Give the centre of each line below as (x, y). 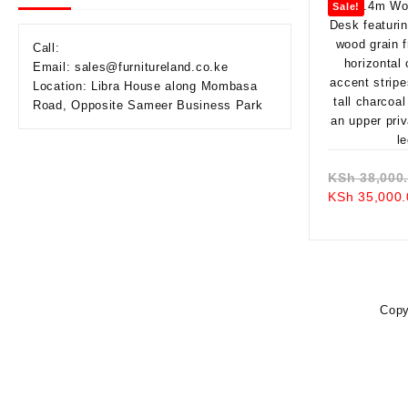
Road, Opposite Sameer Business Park (148, 105)
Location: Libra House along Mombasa (145, 86)
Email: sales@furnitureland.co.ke (131, 67)
